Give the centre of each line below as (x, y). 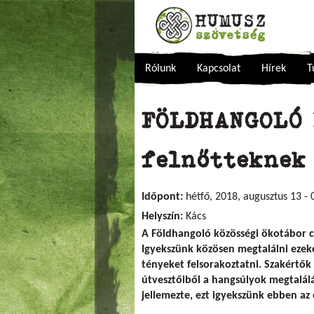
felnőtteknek (224, 160)
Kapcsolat (219, 69)
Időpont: (164, 197)
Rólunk (161, 69)
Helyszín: (164, 217)
